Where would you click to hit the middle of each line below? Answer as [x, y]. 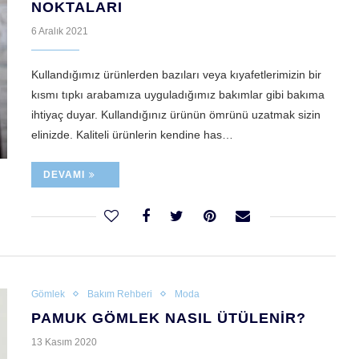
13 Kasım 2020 [64, 343]
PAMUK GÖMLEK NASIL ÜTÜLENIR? [169, 319]
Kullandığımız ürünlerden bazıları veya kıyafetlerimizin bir [176, 75]
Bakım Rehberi [120, 294]
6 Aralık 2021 [60, 32]
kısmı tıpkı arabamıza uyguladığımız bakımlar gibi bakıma [178, 95]
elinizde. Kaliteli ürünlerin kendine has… [132, 135]
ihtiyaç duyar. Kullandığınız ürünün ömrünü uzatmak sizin [176, 115]
